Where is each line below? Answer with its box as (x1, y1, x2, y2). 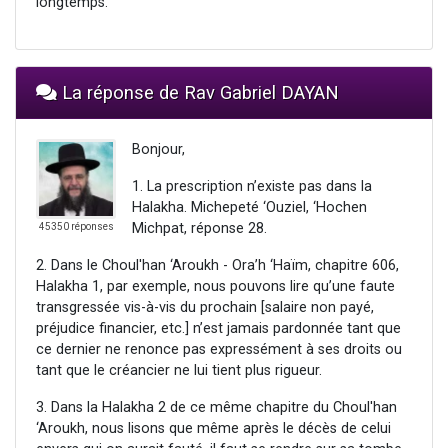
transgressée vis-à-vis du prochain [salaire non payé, (36, 299, 374, 317)
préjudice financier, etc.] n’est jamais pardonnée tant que (36, 320, 401, 338)
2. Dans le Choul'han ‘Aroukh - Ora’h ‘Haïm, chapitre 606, (36, 257, 399, 275)
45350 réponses (38, 221, 114, 233)
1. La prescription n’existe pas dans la (132, 178, 372, 196)
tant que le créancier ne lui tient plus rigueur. (36, 362, 322, 380)
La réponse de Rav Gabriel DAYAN (57, 82, 339, 104)
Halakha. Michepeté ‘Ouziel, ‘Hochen (132, 199, 367, 217)
